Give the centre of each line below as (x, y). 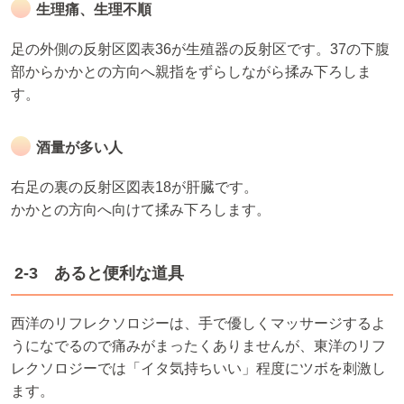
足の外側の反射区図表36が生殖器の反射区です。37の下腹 (200, 50)
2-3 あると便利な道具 (99, 274)
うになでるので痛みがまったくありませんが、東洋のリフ (198, 346)
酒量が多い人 (79, 148)
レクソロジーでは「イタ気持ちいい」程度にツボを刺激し (198, 369)
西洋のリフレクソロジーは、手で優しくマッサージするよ (198, 324)
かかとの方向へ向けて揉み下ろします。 (141, 210)
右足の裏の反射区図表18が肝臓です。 (134, 188)
